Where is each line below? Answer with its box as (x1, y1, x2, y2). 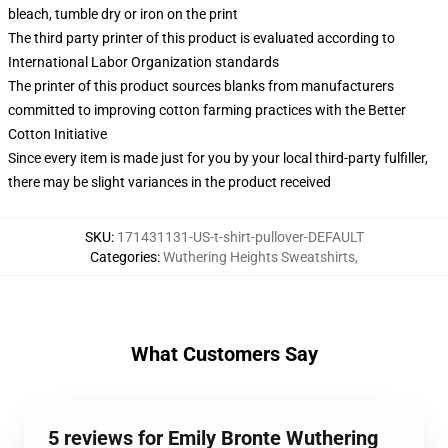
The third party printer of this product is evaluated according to (8, 30, 395, 46)
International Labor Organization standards (8, 54, 279, 70)
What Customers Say (130, 342, 318, 366)
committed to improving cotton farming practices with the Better (8, 102, 406, 118)
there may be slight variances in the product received (8, 174, 331, 190)
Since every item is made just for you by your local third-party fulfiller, (8, 150, 428, 166)
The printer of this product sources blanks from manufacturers (8, 78, 394, 94)
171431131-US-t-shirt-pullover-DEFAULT (116, 229, 364, 245)
